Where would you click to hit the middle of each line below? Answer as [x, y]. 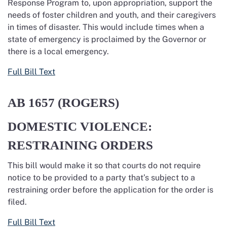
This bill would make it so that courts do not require [104, 165]
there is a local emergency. [59, 51]
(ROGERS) [90, 103]
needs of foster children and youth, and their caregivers [112, 15]
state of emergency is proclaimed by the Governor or [107, 39]
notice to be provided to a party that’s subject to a [101, 178]
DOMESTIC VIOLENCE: [80, 126]
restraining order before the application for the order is [110, 190]
